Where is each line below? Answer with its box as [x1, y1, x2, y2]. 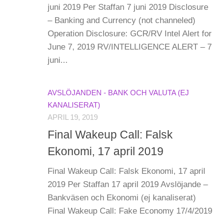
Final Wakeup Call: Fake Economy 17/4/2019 [48, 206, 212, 216]
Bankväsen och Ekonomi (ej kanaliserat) [48, 192, 196, 202]
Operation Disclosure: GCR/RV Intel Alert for [48, 29, 212, 39]
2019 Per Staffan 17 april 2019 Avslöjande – [48, 179, 208, 189]
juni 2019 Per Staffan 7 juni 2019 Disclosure [48, 2, 208, 12]
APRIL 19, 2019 [48, 113, 98, 122]
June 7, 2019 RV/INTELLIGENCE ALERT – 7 [48, 42, 212, 52]
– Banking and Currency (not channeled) [48, 16, 195, 26]
